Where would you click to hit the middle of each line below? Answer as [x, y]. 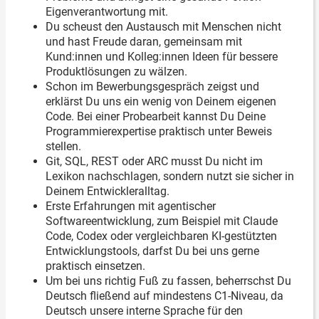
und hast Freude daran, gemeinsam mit [144, 42]
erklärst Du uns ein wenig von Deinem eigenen [161, 101]
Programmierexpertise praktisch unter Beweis [159, 131]
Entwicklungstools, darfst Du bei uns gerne [152, 251]
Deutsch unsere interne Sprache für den [144, 311]
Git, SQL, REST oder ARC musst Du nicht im [154, 161]
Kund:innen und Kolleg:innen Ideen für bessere [162, 57]
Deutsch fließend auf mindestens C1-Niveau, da [164, 296]
